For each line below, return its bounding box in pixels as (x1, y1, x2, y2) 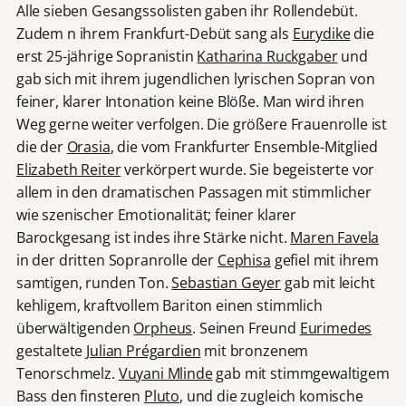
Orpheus (133, 318, 193, 339)
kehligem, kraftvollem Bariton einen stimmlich (15, 295, 323, 316)
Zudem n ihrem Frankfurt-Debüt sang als (15, 24, 293, 44)
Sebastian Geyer (171, 273, 281, 294)
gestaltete (15, 341, 87, 362)
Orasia (66, 137, 111, 158)
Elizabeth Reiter (15, 159, 121, 180)
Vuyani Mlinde (118, 363, 213, 384)
